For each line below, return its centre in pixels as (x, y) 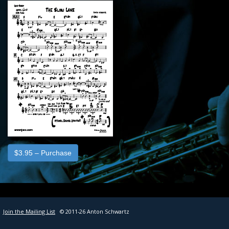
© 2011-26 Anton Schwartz (95, 211)
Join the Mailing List (29, 211)
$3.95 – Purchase (43, 153)
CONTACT (114, 30)
